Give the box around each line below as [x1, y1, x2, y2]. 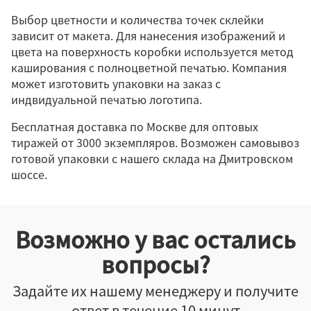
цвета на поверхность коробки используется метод [11, 42, 294, 60]
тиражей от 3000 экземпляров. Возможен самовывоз [11, 133, 299, 151]
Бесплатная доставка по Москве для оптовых [11, 117, 258, 135]
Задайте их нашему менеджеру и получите [12, 280, 299, 301]
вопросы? [101, 247, 210, 280]
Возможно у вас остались [15, 222, 296, 255]
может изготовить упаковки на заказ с [11, 74, 221, 92]
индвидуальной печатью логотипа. [11, 90, 202, 108]
